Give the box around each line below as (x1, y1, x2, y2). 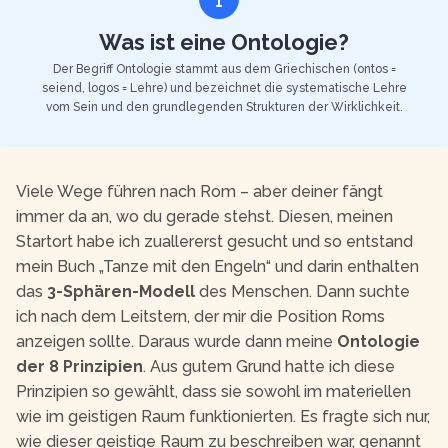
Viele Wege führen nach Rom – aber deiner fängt (16, 182, 383, 202)
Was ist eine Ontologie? (99, 29, 349, 56)
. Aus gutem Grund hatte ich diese (143, 357, 395, 377)
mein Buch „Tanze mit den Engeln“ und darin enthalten (16, 257, 419, 277)
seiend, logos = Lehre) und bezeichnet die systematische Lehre (41, 81, 407, 96)
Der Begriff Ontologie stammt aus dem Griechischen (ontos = (52, 62, 396, 77)
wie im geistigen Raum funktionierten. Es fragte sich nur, (16, 407, 430, 427)
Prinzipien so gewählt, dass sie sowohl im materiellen (16, 382, 411, 402)
